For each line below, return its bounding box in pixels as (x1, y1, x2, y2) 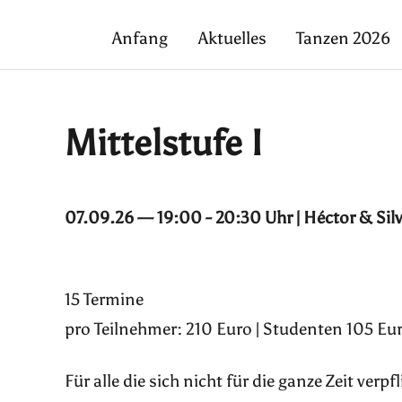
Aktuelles (197, 28, 267, 49)
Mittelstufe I (65, 121, 263, 166)
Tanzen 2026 (296, 28, 391, 49)
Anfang (112, 28, 168, 49)
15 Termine (65, 289, 144, 310)
